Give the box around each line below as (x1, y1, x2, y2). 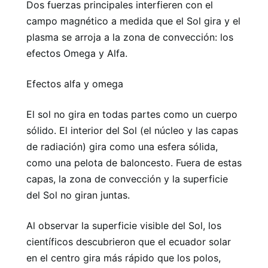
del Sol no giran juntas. (26, 188, 130, 201)
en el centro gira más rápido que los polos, (26, 251, 221, 264)
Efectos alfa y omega (26, 77, 123, 90)
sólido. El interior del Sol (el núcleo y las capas (26, 124, 238, 136)
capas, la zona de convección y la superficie (26, 172, 228, 185)
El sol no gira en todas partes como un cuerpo (26, 108, 237, 120)
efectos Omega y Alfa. (26, 47, 127, 59)
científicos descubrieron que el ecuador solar (26, 235, 231, 248)
